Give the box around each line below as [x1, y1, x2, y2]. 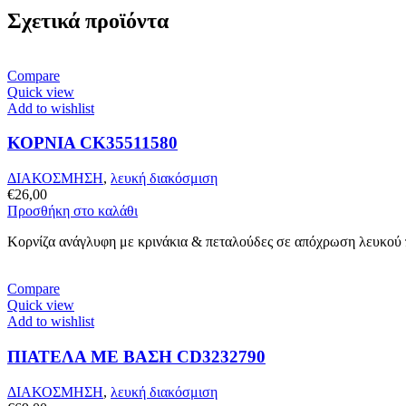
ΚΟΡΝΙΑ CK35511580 [7, 133, 178, 153]
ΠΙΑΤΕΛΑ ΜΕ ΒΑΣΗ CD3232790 [7, 346, 266, 366]
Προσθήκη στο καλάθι [7, 203, 138, 219]
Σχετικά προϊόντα [7, 8, 169, 33]
